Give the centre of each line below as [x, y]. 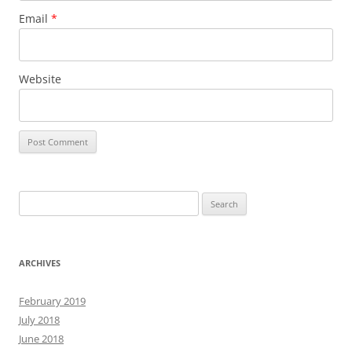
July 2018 [39, 320]
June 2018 [41, 339]
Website [40, 79]
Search [34, 200]
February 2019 [52, 301]
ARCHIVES [40, 263]
